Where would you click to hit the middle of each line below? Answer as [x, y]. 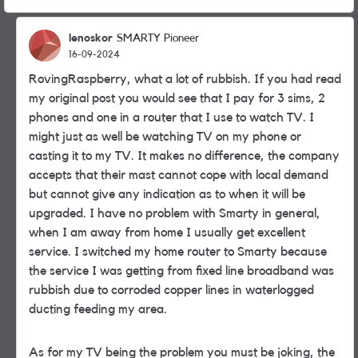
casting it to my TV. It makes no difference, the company [184, 156]
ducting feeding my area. [98, 309]
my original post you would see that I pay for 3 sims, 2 [177, 98]
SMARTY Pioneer [158, 38]
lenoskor [91, 38]
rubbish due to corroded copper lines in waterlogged [171, 290]
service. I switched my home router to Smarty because [178, 252]
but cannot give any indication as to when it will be [167, 194]
